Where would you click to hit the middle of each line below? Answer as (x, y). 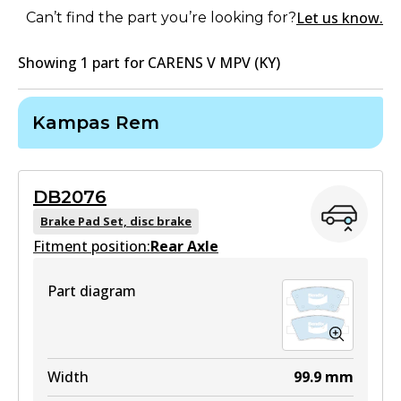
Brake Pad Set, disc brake (116, 221)
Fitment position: (92, 246)
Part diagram (92, 291)
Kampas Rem (96, 123)
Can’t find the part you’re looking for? (161, 17)
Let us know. (340, 18)
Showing (49, 63)
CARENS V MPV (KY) (214, 63)
